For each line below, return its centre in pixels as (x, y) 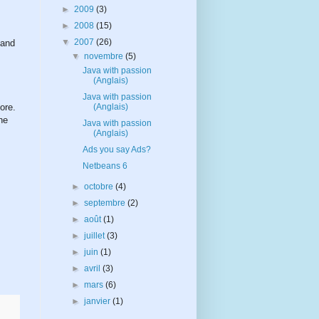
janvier (99, 301)
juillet (96, 235)
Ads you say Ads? (116, 149)
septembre (106, 203)
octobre (100, 186)
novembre (105, 56)
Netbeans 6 (105, 166)
